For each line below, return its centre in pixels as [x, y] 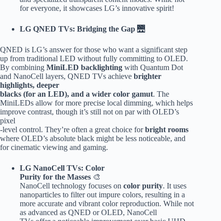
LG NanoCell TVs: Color [62, 168]
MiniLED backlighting [84, 68]
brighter [147, 76]
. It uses [175, 186]
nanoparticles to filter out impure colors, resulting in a [102, 195]
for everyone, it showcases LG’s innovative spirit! [97, 8]
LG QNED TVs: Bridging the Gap [77, 29]
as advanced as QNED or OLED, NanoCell [88, 213]
